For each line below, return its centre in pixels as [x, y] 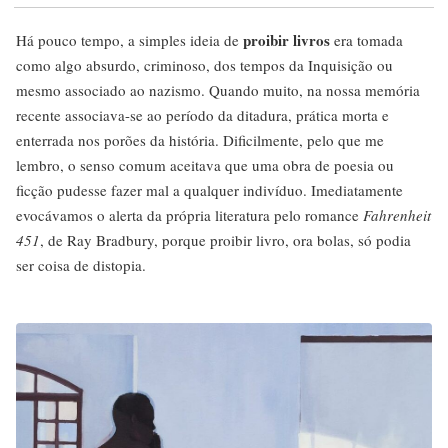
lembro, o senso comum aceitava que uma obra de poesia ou [205, 165]
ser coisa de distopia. [81, 265]
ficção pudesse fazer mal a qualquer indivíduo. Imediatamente [209, 190]
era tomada [366, 40]
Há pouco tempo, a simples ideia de [129, 40]
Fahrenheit [397, 215]
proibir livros [286, 40]
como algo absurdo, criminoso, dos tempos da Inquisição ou [204, 65]
